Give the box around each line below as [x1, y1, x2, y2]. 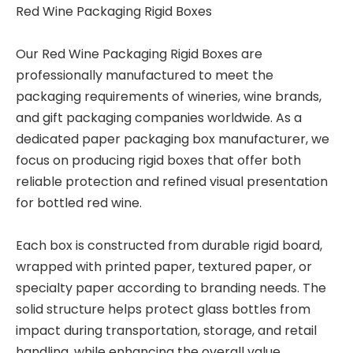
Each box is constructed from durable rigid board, [16, 236, 322, 255]
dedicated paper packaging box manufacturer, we [16, 130, 329, 148]
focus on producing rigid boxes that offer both [16, 151, 301, 169]
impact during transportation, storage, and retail [16, 321, 317, 340]
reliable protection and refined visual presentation [16, 173, 328, 191]
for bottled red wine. [16, 194, 142, 212]
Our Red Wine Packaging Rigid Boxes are [16, 45, 262, 63]
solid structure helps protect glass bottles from [16, 300, 310, 318]
